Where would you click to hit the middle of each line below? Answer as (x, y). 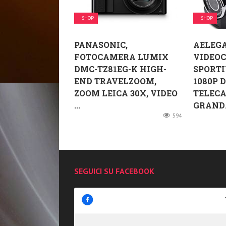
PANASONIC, (101, 44)
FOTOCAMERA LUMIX (121, 56)
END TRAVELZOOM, (115, 81)
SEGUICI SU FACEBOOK (114, 171)
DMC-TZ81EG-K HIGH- (120, 69)
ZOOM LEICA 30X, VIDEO (126, 93)
